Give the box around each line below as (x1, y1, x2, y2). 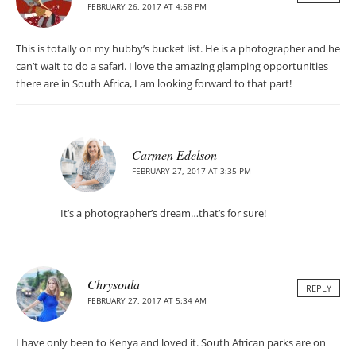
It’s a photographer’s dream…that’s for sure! (60, 206, 266, 221)
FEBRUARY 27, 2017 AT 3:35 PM (132, 165, 251, 177)
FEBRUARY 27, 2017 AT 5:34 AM (87, 295, 207, 307)
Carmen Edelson (132, 146, 217, 164)
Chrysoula (87, 276, 140, 293)
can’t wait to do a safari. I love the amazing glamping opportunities (16, 59, 328, 74)
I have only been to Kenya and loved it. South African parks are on (16, 335, 326, 350)
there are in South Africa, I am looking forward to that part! (16, 76, 292, 91)
